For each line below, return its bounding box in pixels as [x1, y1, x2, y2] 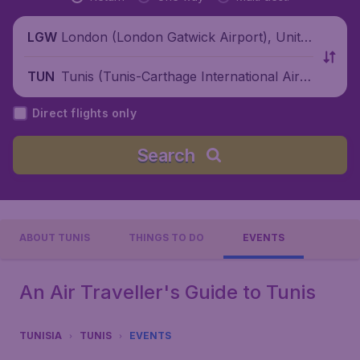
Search [136, 145, 195, 166]
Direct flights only [32, 106, 137, 120]
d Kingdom [61, 48, 125, 65]
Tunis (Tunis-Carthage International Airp [61, 67, 308, 84]
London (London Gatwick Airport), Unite [61, 28, 308, 45]
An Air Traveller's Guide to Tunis [19, 280, 316, 304]
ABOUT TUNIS [19, 231, 90, 243]
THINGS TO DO [129, 231, 204, 243]
